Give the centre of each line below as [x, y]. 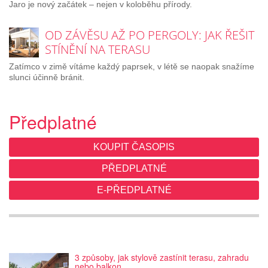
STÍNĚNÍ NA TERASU [98, 49]
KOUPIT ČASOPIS [134, 147]
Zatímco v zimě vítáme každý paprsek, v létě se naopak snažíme [132, 66]
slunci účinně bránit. [47, 77]
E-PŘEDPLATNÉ [134, 190]
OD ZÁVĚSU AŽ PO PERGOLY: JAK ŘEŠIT [150, 35]
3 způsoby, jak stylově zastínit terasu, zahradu [162, 257]
